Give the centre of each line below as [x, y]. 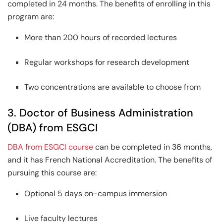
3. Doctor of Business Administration [100, 113]
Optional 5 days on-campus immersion [96, 193]
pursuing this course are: [52, 172]
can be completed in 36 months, [153, 147]
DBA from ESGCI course [50, 147]
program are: [31, 16]
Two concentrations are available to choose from [113, 87]
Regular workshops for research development [107, 62]
